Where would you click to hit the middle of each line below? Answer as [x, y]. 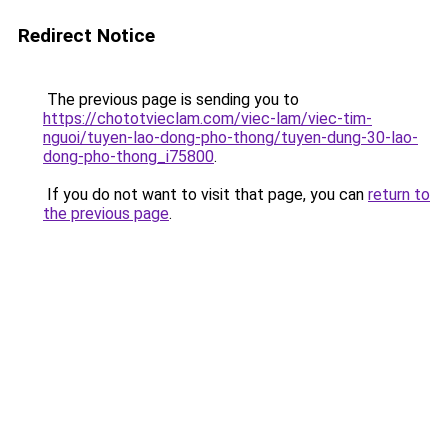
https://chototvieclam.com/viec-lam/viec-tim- [207, 118]
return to [399, 194]
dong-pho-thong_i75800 [128, 156]
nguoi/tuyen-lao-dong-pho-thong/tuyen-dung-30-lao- [230, 137]
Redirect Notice [86, 35]
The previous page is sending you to [171, 99]
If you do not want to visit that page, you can [205, 194]
